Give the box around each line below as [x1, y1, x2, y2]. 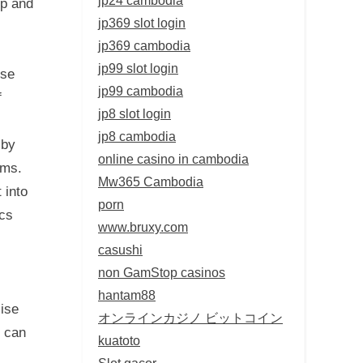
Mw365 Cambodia [98, 173, 203, 189]
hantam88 [98, 287, 156, 302]
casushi [98, 241, 143, 257]
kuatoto [98, 332, 140, 348]
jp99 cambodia [98, 83, 183, 98]
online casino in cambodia [98, 151, 249, 166]
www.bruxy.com [98, 219, 188, 234]
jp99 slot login [98, 60, 178, 75]
